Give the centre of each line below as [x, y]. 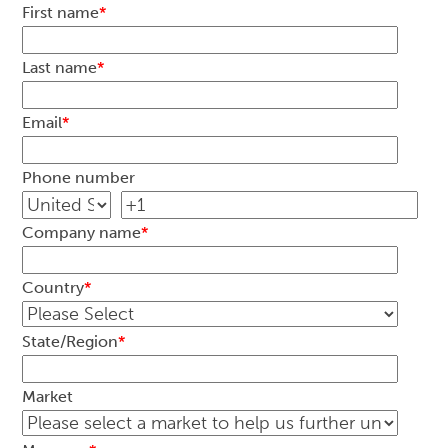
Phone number [79, 177]
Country [53, 287]
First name [61, 12]
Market [48, 396]
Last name [60, 67]
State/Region [70, 341]
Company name [82, 232]
